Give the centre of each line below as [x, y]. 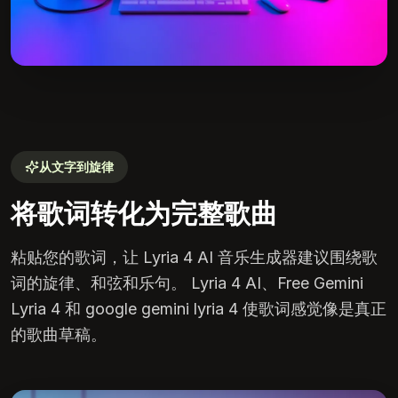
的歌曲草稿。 [59, 334]
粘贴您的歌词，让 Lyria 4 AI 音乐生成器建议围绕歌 [194, 257]
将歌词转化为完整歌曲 [144, 213]
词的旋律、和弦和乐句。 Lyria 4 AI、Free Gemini [187, 283]
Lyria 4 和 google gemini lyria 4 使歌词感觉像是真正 [199, 309]
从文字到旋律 [76, 167]
